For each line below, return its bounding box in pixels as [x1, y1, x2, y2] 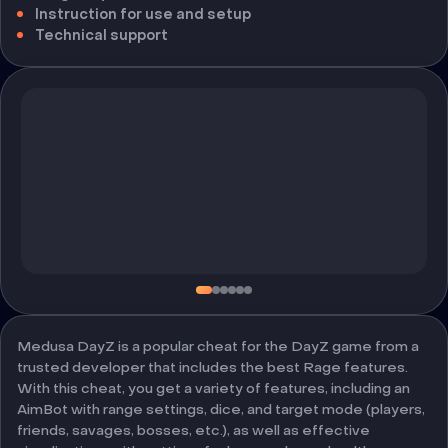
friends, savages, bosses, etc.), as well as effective [17, 421, 370, 440]
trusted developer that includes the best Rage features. [17, 358, 408, 377]
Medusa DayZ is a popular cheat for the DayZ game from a [17, 337, 419, 356]
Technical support [35, 26, 168, 45]
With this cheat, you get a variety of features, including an [17, 379, 410, 398]
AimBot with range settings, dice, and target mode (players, [17, 400, 425, 419]
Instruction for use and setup [35, 5, 251, 24]
